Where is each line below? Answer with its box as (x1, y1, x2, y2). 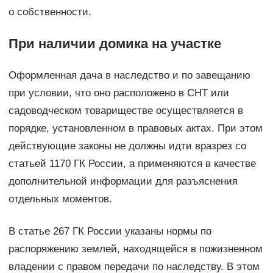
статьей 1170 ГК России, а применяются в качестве (8, 157, 256, 169)
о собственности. (8, 5, 91, 18)
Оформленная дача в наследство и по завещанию (8, 69, 250, 81)
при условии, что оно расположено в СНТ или (8, 87, 229, 99)
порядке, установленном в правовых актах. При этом (8, 122, 263, 134)
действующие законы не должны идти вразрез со (8, 140, 246, 152)
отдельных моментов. (8, 193, 112, 205)
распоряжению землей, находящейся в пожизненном (8, 243, 263, 255)
